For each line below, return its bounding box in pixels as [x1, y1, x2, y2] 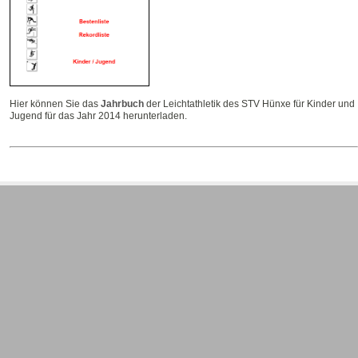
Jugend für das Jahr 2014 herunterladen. [10, 109, 187, 121]
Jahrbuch [101, 97, 144, 109]
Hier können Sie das [10, 97, 101, 109]
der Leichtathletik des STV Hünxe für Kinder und [144, 97, 355, 109]
